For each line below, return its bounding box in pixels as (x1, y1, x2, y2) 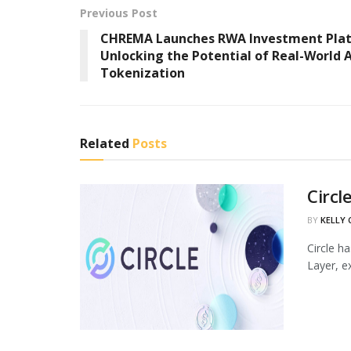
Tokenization (100, 63, 185, 81)
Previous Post (80, 5, 157, 20)
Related (80, 134, 129, 152)
